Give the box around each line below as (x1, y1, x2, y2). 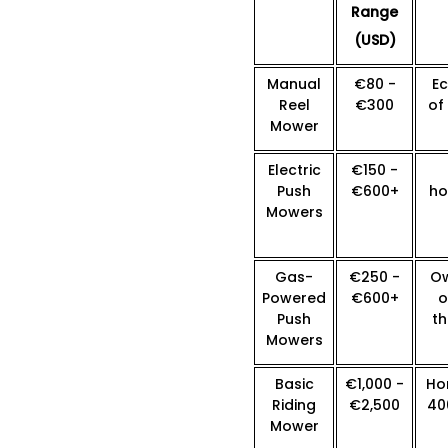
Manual (267, 74, 321, 95)
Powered (262, 288, 326, 309)
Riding (272, 395, 316, 416)
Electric (267, 160, 321, 181)
